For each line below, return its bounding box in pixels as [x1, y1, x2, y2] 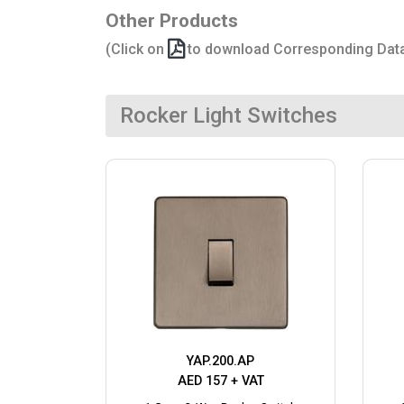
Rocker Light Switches [120, 103, 337, 129]
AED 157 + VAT [177, 373, 264, 390]
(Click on [106, 41, 168, 59]
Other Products [106, 10, 238, 32]
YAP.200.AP [187, 353, 254, 370]
